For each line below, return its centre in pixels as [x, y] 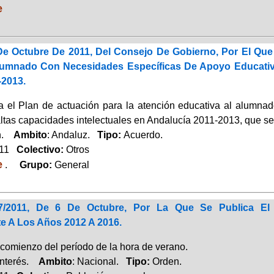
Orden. [167, 261]
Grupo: [32, 165]
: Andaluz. [72, 135]
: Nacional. [99, 261]
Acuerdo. [143, 135]
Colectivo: [37, 149]
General [72, 165]
